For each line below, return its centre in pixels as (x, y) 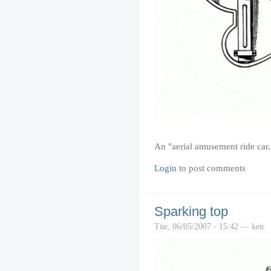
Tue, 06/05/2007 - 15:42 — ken (209, 227)
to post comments (211, 168)
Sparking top (191, 212)
